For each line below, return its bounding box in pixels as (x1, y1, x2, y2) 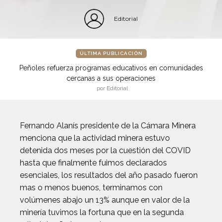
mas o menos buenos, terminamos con (20, 183, 163, 192)
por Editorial (97, 85, 128, 92)
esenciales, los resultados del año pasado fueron (20, 170, 198, 180)
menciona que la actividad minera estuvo (20, 133, 170, 143)
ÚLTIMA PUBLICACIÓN (79, 51, 143, 56)
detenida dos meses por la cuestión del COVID (20, 146, 191, 155)
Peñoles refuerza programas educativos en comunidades (19, 64, 203, 72)
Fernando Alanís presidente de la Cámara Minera (20, 121, 196, 130)
